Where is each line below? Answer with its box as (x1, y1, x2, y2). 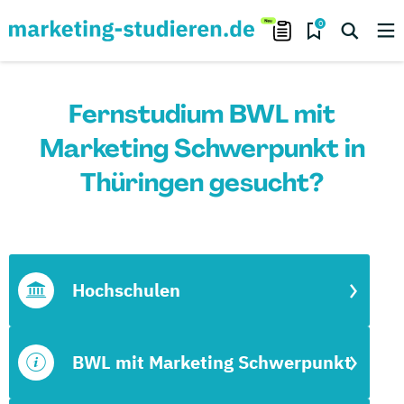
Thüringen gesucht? (80, 166, 324, 199)
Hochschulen (72, 278, 180, 302)
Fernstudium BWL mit (69, 97, 335, 131)
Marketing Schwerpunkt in (39, 132, 365, 165)
